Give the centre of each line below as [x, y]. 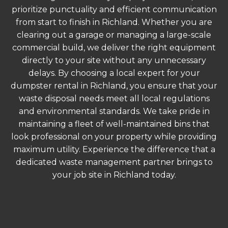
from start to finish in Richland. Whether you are [114, 22]
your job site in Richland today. [114, 175]
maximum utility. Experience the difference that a [114, 149]
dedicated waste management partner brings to [114, 162]
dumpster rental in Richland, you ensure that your [114, 85]
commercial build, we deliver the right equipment [114, 47]
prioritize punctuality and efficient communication [114, 9]
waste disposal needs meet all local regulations [114, 98]
